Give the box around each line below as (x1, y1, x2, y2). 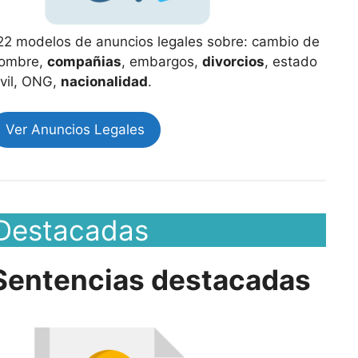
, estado (264, 53, 317, 70)
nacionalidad (60, 73, 148, 89)
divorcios (201, 53, 265, 70)
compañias (46, 53, 121, 70)
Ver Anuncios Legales (5, 121, 145, 137)
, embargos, (121, 53, 202, 70)
